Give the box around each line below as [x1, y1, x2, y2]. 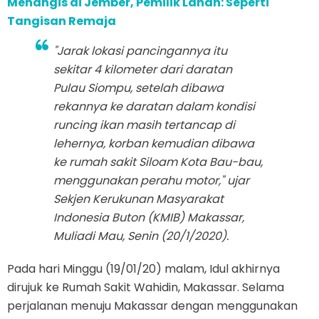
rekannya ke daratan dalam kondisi [53, 98, 255, 115]
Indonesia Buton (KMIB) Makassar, [53, 209, 244, 226]
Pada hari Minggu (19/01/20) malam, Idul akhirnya [7, 261, 280, 278]
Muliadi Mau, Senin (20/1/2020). [53, 228, 229, 245]
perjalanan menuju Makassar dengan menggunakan [7, 298, 298, 315]
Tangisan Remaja [7, 13, 116, 30]
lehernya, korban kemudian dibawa [53, 135, 254, 152]
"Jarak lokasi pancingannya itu [53, 43, 227, 60]
